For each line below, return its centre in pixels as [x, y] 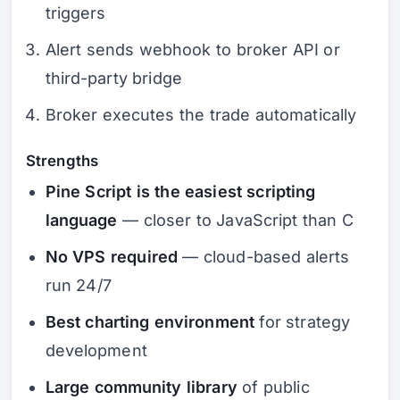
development [96, 350]
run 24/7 [78, 285]
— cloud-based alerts [263, 256]
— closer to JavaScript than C [235, 220]
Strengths [62, 161]
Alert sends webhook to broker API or [192, 50]
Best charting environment [150, 321]
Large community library [141, 387]
